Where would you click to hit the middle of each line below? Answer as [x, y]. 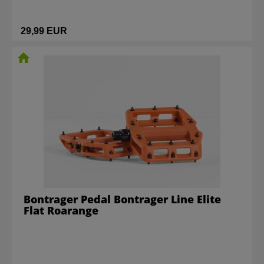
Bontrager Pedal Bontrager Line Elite [122, 199]
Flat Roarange [61, 210]
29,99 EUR [44, 31]
